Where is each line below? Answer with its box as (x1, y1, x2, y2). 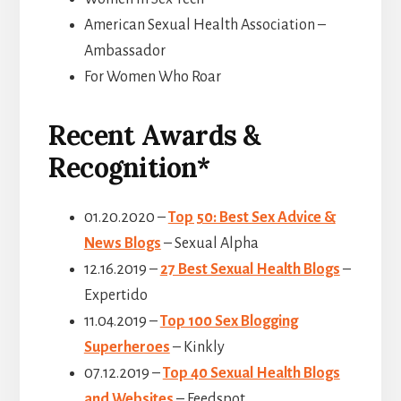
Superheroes (83, 339, 170, 356)
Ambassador (83, 43, 166, 60)
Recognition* (47, 150, 209, 185)
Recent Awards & (47, 118, 260, 153)
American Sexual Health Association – (83, 17, 326, 34)
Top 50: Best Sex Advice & (167, 209, 336, 226)
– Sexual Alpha (160, 235, 259, 252)
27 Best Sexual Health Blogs (159, 261, 340, 278)
